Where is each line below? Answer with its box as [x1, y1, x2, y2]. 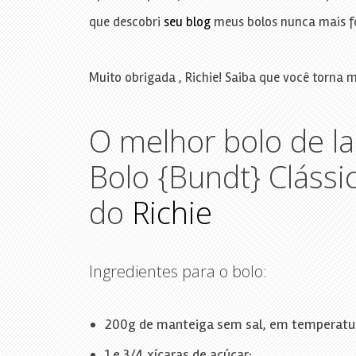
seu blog [163, 13, 211, 30]
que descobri [88, 13, 164, 30]
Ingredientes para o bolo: [88, 260, 267, 282]
